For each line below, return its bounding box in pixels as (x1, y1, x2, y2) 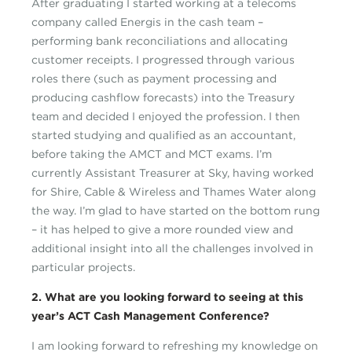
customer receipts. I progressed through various (31, 53, 295, 68)
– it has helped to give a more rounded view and (31, 222, 293, 237)
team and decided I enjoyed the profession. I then (31, 109, 300, 124)
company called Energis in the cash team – (31, 15, 263, 30)
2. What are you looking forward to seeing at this (31, 290, 303, 305)
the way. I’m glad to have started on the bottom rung (31, 203, 320, 218)
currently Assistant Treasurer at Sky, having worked (31, 166, 313, 181)
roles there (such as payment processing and (31, 71, 277, 86)
